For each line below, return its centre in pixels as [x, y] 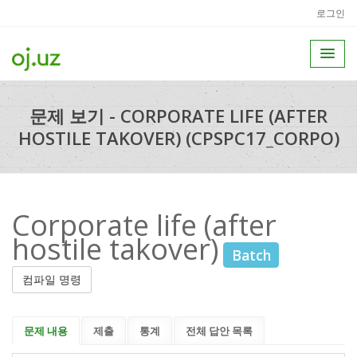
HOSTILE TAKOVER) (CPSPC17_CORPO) [178, 138]
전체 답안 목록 [219, 330]
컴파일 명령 [52, 279]
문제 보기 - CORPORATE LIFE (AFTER [178, 116]
